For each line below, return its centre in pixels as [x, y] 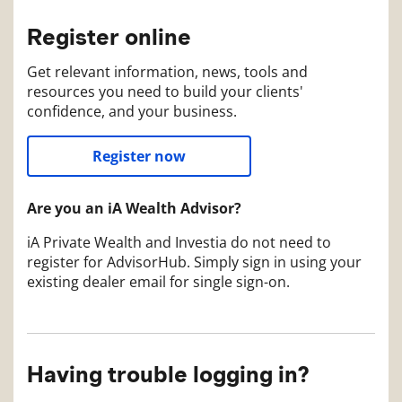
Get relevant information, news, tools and [167, 72]
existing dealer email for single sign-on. [158, 282]
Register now [139, 156]
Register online [109, 36]
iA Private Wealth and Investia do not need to [179, 242]
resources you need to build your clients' [165, 92]
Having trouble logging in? [168, 374]
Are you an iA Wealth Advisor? [134, 208]
